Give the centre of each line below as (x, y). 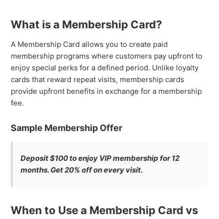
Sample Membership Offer (67, 128)
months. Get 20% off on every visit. (82, 170)
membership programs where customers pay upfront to (107, 56)
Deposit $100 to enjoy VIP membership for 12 (100, 158)
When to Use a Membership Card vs (105, 210)
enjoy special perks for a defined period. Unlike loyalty (105, 67)
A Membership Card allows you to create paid (89, 44)
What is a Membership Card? (87, 24)
